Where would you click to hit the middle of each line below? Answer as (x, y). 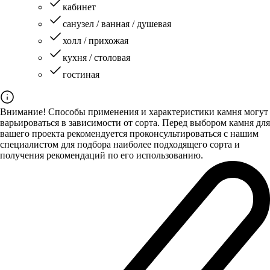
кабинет (79, 7)
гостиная (81, 74)
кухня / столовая (96, 57)
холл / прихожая (96, 40)
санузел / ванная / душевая (117, 24)
